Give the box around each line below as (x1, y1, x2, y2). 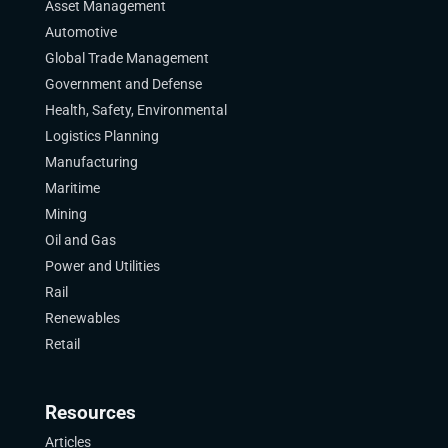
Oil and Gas (44, 232, 116, 248)
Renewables (44, 310, 120, 326)
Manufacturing (44, 154, 138, 170)
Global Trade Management (44, 50, 209, 66)
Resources (44, 402, 136, 424)
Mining (44, 206, 87, 222)
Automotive (44, 24, 117, 40)
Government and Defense (44, 76, 202, 92)
